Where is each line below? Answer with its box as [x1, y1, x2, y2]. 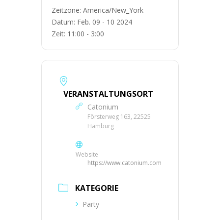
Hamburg [87, 121, 114, 130]
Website [76, 150, 98, 159]
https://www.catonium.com [87, 158, 162, 167]
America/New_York [83, 5, 143, 15]
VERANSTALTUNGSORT [63, 88, 153, 99]
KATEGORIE [75, 182, 118, 193]
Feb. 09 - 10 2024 [77, 17, 132, 27]
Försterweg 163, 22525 [87, 112, 151, 121]
